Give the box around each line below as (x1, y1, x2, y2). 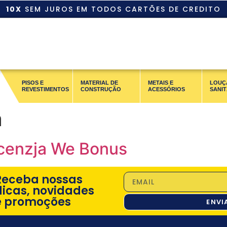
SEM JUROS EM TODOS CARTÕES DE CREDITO (21, 4, 221, 14)
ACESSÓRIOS (148, 86, 185, 92)
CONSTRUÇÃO (81, 86, 122, 92)
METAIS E (148, 80, 174, 86)
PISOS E (22, 80, 44, 86)
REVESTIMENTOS (22, 86, 69, 92)
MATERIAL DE (81, 80, 119, 86)
